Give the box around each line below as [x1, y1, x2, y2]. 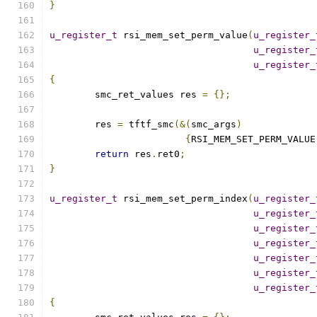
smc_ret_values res [95, 89, 202, 100]
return [95, 149, 129, 159]
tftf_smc [123, 119, 174, 129]
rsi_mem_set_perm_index [117, 193, 248, 204]
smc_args [191, 119, 236, 129]
